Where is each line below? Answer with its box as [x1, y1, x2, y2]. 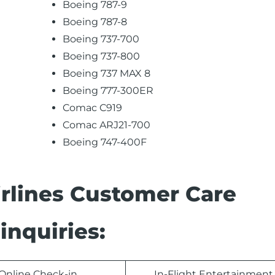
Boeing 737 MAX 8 [63, 68, 151, 79]
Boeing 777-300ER [63, 85, 154, 96]
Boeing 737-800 [63, 50, 141, 62]
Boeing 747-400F [63, 136, 147, 148]
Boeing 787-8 [63, 16, 128, 28]
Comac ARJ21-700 [63, 119, 151, 131]
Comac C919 [63, 102, 123, 114]
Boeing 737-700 [63, 33, 140, 45]
